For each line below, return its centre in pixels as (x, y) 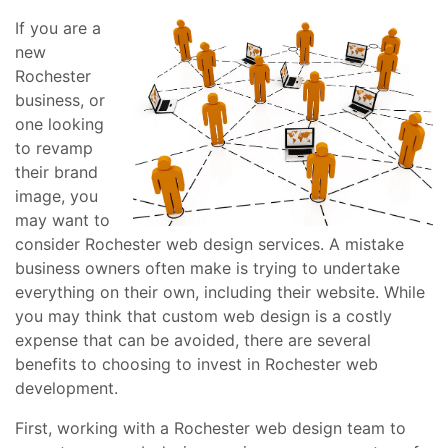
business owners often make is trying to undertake (207, 268)
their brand (56, 172)
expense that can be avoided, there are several (193, 340)
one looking (59, 124)
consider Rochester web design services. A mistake (209, 244)
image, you (56, 196)
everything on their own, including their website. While (220, 292)
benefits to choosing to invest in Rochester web (196, 364)
